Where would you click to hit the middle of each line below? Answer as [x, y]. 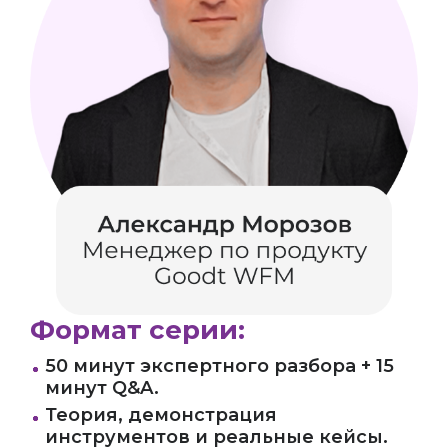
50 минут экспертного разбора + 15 [219, 366]
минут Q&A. [102, 388]
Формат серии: [137, 330]
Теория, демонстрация [161, 415]
